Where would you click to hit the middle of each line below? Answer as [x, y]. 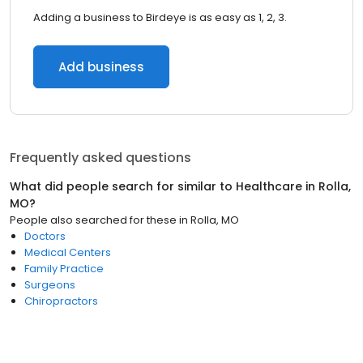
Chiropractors [61, 301]
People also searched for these [93, 220]
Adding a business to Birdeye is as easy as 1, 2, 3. [160, 17]
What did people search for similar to [123, 186]
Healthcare [269, 186]
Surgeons [50, 285]
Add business [101, 67]
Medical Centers [68, 252]
